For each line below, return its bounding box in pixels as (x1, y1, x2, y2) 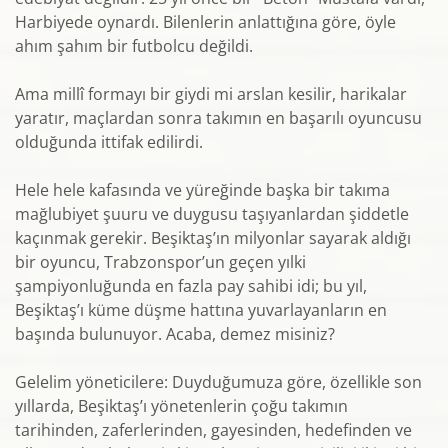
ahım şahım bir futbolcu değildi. (15, 35, 253, 57)
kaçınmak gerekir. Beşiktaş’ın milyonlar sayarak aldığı (15, 227, 411, 249)
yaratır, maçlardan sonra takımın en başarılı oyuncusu (15, 107, 422, 129)
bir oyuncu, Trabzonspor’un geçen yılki (15, 251, 306, 273)
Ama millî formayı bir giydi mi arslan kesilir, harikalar (15, 83, 407, 105)
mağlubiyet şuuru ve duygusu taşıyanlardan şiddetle (15, 203, 409, 225)
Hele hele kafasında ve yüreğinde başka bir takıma (15, 179, 390, 201)
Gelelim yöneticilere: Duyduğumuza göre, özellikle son (15, 371, 422, 393)
